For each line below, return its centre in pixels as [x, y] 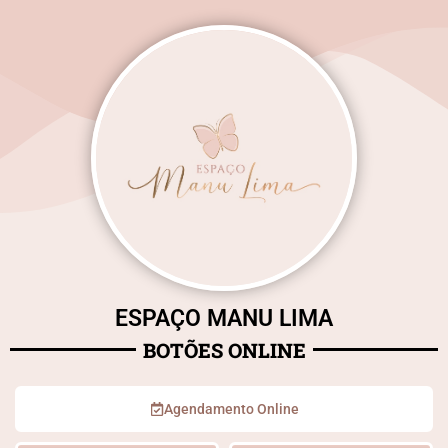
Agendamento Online [231, 408]
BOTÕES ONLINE [224, 349]
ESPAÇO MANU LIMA [224, 318]
